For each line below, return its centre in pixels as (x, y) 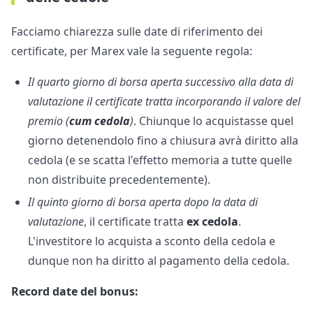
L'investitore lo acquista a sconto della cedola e (152, 241)
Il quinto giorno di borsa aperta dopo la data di (143, 202)
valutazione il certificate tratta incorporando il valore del (164, 102)
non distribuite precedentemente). (119, 180)
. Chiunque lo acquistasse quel (213, 121)
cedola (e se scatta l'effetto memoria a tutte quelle (160, 160)
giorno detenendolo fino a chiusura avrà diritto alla (163, 141)
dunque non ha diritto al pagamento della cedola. (159, 261)
